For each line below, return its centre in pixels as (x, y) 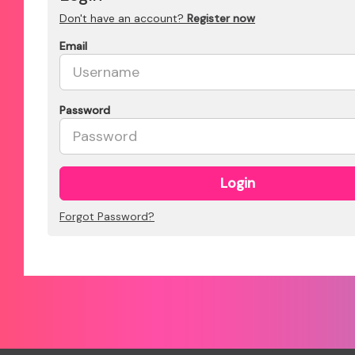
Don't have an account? (123, 18)
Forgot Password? (107, 216)
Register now (221, 18)
